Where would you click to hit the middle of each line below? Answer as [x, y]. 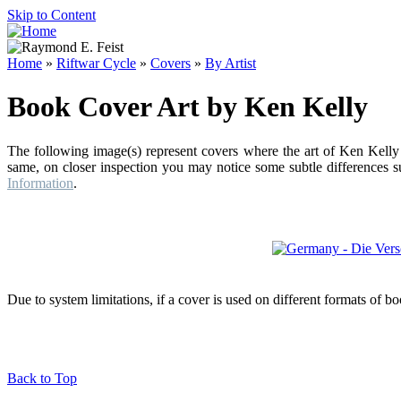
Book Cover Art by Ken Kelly [188, 107]
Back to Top [42, 378]
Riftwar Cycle [96, 63]
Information [40, 183]
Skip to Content [51, 15]
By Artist [230, 63]
